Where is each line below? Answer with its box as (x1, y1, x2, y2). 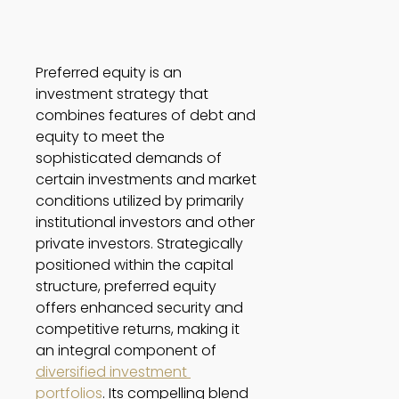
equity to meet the (36, 126, 165, 148)
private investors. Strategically (36, 233, 243, 255)
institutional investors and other (36, 212, 255, 233)
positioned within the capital (36, 255, 233, 276)
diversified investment (36, 362, 187, 383)
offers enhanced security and (36, 297, 243, 319)
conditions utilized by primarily (36, 191, 244, 212)
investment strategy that (36, 84, 208, 105)
